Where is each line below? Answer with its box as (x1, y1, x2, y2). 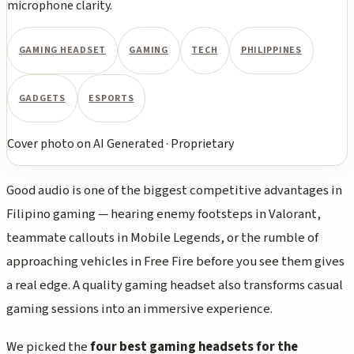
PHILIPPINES (240, 43, 302, 58)
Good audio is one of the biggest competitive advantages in (6, 181, 342, 201)
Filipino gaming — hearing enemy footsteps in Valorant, (6, 205, 321, 224)
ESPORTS (88, 91, 134, 105)
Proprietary (171, 134, 234, 153)
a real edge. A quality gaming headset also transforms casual (6, 276, 343, 296)
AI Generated (93, 134, 164, 153)
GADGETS (18, 91, 66, 105)
